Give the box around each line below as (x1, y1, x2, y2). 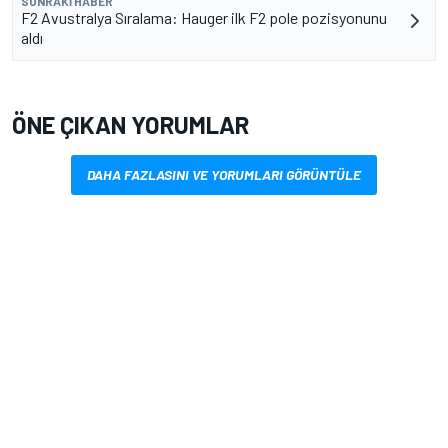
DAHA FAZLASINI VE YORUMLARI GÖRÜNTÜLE (87, 165, 361, 183)
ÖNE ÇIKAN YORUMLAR (12, 109, 249, 139)
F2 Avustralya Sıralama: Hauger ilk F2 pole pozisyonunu (21, 7, 387, 27)
